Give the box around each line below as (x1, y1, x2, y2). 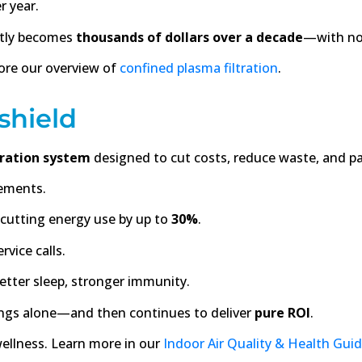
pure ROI (255, 303, 310, 322)
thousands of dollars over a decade (76, 27, 303, 46)
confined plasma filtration (120, 59, 278, 78)
